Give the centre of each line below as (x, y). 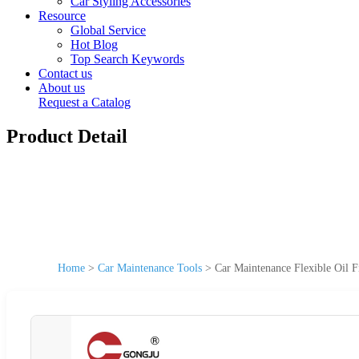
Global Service (108, 30)
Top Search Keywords (127, 59)
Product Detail (67, 136)
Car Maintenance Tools (150, 268)
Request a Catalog (85, 102)
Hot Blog (94, 44)
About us (62, 88)
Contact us (65, 73)
